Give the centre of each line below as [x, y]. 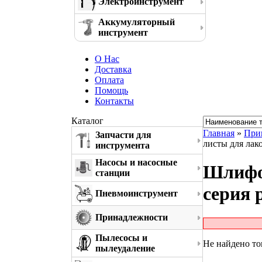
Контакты [114, 101]
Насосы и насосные [136, 162]
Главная [219, 133]
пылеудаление [125, 248]
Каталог [87, 121]
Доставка [113, 69]
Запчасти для [123, 135]
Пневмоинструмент [137, 193]
